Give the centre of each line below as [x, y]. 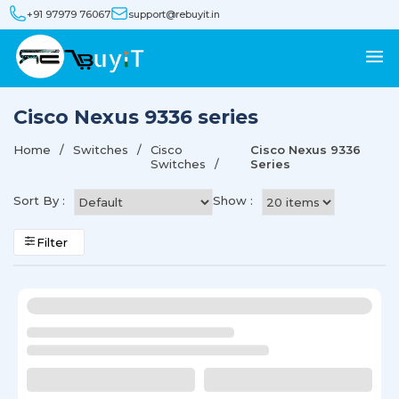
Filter [52, 242]
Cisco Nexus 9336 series [136, 117]
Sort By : [39, 200]
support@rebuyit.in [174, 14]
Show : [233, 200]
